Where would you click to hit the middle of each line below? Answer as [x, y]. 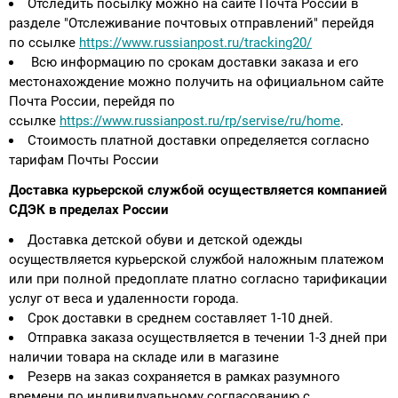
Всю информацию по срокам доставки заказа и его [193, 62]
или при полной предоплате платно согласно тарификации [198, 279]
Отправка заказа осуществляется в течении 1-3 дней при [207, 337]
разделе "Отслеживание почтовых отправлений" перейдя [191, 23]
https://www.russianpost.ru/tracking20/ [195, 42]
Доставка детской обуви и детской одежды [165, 239]
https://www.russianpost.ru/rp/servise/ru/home [200, 120]
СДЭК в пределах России [89, 209]
